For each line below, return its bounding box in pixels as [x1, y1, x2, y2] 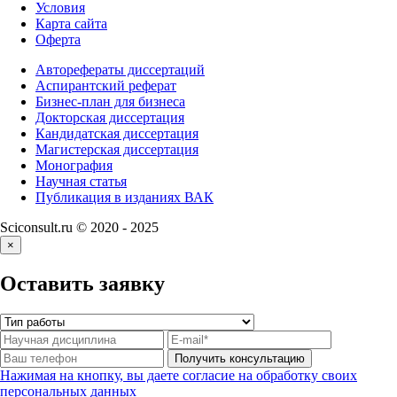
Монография [35, 158, 113, 174]
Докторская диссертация [35, 110, 184, 126]
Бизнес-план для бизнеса [35, 94, 185, 110]
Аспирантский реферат [35, 78, 176, 94]
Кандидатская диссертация [35, 126, 198, 142]
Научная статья [35, 174, 127, 190]
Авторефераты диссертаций [35, 62, 205, 78]
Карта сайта [35, 16, 107, 32]
